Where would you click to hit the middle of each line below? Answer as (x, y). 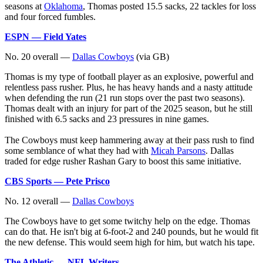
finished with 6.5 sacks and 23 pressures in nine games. (107, 119)
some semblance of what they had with (78, 150)
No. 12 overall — (38, 201)
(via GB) (151, 56)
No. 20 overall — (38, 56)
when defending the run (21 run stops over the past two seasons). (125, 97)
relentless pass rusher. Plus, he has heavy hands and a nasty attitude (129, 87)
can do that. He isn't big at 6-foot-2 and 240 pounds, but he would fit (131, 231)
